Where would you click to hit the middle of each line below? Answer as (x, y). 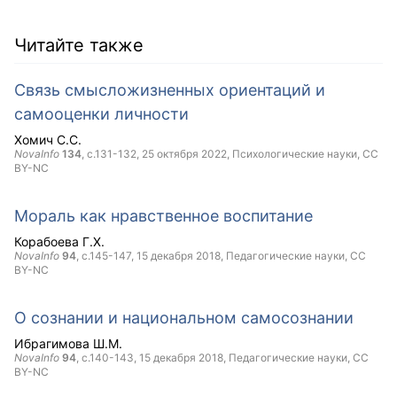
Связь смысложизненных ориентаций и (170, 90)
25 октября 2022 (184, 154)
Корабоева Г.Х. (59, 241)
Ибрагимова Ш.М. (68, 343)
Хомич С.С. (48, 140)
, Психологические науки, (295, 154)
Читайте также (79, 45)
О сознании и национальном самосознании (184, 318)
